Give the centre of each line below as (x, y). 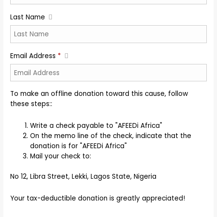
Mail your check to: (61, 156)
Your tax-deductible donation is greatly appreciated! (98, 198)
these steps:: (31, 104)
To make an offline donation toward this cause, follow (99, 94)
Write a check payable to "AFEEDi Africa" (96, 126)
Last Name (29, 17)
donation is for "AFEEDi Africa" (79, 146)
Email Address (34, 56)
